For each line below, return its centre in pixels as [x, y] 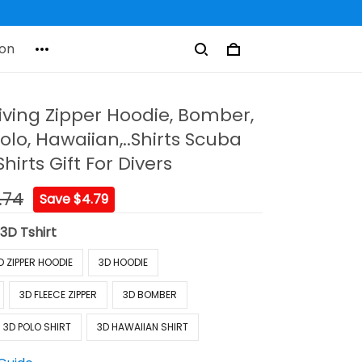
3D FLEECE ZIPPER [59, 295]
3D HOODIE [124, 263]
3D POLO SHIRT [38, 327]
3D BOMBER [150, 295]
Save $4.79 [74, 199]
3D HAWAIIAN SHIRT [143, 327]
